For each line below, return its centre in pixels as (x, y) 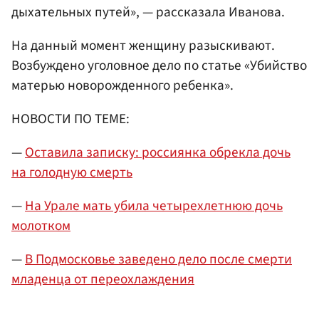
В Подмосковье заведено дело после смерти (158, 260)
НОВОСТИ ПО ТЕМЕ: (70, 119)
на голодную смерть (72, 173)
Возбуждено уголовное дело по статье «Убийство (159, 65)
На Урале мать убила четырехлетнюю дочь (154, 206)
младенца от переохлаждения (103, 279)
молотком (41, 226)
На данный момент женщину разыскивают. (143, 45)
